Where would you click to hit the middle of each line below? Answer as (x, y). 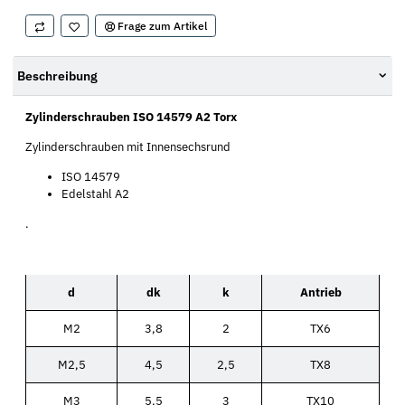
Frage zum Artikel (162, 26)
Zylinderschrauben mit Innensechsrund (128, 146)
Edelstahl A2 (95, 193)
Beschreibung (57, 76)
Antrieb (320, 292)
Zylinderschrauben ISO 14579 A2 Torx (131, 117)
